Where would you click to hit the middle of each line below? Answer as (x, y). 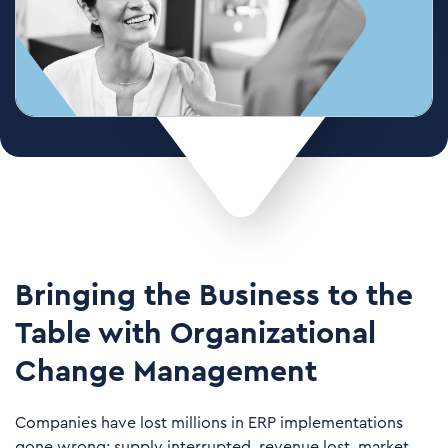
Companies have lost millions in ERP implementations (209, 423)
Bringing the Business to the (214, 296)
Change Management (166, 372)
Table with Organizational (195, 334)
